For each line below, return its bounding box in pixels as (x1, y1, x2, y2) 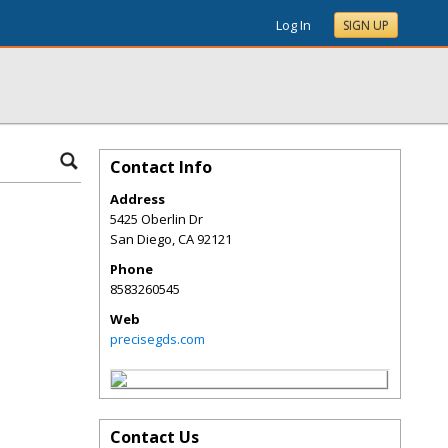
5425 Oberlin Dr (110, 210, 203, 228)
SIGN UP (343, 17, 389, 34)
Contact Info (110, 156, 212, 178)
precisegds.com (110, 330, 205, 348)
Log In (276, 16, 311, 34)
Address (110, 190, 165, 208)
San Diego (110, 230, 172, 248)
